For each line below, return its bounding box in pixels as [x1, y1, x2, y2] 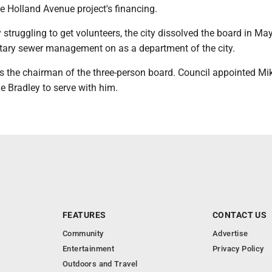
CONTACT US [212, 210, 267, 220]
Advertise [212, 229, 248, 238]
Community [63, 229, 104, 238]
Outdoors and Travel [63, 259, 138, 268]
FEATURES [63, 210, 106, 220]
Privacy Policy [212, 244, 264, 253]
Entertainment [63, 244, 115, 253]
